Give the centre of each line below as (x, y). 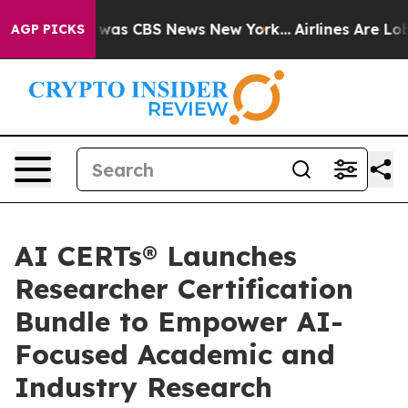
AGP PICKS (48, 29)
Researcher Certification (184, 289)
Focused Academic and (175, 354)
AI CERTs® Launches (156, 256)
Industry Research (143, 387)
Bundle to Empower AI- (179, 321)
